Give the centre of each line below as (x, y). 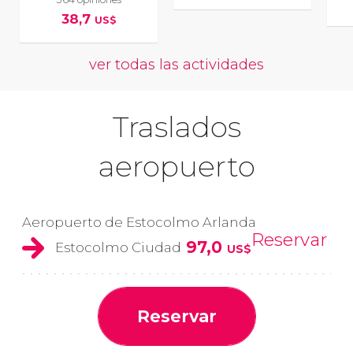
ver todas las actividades (176, 65)
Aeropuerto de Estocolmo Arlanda (139, 223)
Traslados (176, 127)
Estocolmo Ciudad (118, 248)
